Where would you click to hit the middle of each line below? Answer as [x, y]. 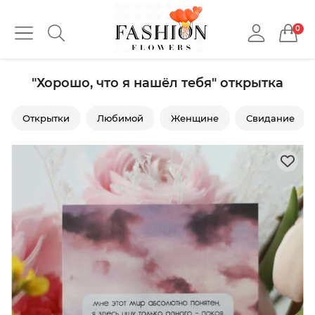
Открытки [46, 118]
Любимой [120, 118]
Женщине [195, 118]
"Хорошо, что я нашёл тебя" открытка [157, 83]
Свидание [270, 118]
